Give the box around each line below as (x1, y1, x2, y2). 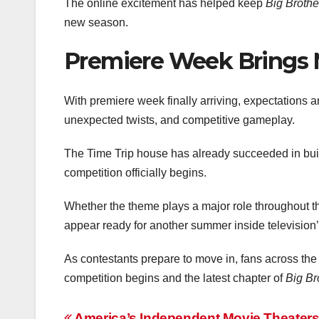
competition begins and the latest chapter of (64, 272, 286, 285)
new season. (64, 16, 128, 28)
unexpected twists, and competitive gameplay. (64, 114, 295, 127)
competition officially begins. (64, 167, 206, 179)
